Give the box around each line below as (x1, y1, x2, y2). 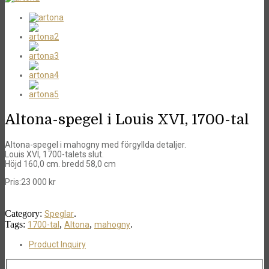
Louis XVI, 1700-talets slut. (5, 150, 104, 160)
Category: (5, 208, 44, 219)
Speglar (44, 209, 74, 219)
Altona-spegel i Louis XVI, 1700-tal (5, 111, 249, 128)
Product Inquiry (29, 240, 86, 250)
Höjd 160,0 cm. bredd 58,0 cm (5, 159, 116, 169)
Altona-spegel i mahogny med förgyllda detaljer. (5, 140, 186, 150)
